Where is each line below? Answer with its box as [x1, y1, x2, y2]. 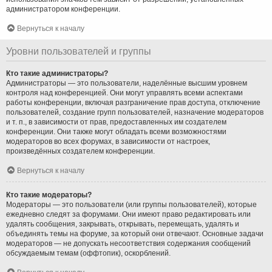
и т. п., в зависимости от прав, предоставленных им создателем [6, 117, 226, 126]
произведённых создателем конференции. [6, 146, 155, 155]
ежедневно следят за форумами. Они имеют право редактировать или [6, 209, 251, 219]
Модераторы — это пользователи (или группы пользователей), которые [6, 200, 257, 209]
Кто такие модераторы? [6, 190, 92, 199]
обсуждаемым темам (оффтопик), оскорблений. [6, 248, 171, 257]
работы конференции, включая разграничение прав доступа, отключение [6, 98, 260, 107]
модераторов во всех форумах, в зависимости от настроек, [6, 137, 210, 146]
